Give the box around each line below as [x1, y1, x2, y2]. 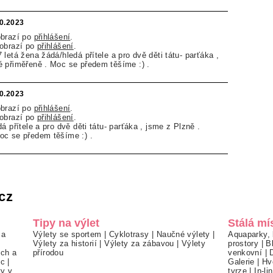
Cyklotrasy [108, 230, 149, 239]
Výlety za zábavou [104, 239, 174, 249]
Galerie [228, 257, 255, 267]
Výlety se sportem [33, 230, 102, 239]
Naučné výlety [156, 230, 210, 239]
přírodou [33, 248, 64, 258]
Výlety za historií [33, 239, 97, 249]
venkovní [228, 248, 263, 258]
